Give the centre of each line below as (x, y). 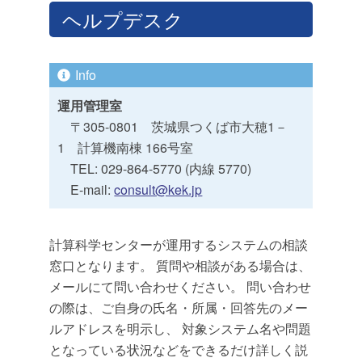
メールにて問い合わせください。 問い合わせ (181, 286)
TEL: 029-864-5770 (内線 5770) (155, 168)
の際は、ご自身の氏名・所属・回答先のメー (179, 307)
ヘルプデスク (123, 19)
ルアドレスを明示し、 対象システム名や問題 (181, 328)
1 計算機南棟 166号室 (126, 147)
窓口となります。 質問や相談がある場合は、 (181, 265)
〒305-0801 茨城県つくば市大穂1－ (173, 126)
